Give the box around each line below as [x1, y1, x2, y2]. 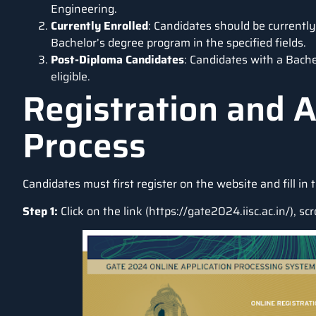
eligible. [51, 68, 90, 86]
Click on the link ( [58, 202, 149, 220]
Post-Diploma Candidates [51, 51, 184, 69]
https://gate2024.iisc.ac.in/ [149, 202, 290, 220]
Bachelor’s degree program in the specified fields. [51, 34, 306, 52]
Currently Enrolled [51, 17, 148, 35]
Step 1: [23, 202, 58, 220]
